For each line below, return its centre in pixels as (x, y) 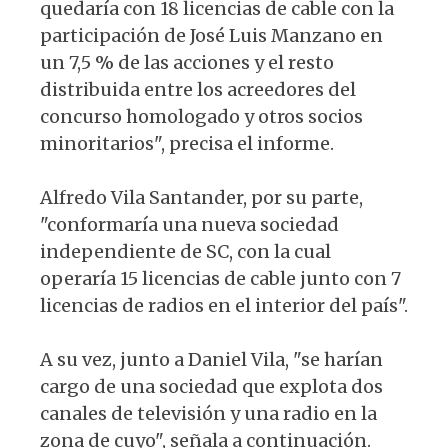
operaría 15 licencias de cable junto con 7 (220, 279)
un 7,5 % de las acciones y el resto (187, 63)
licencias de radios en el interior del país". (224, 306)
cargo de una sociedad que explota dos (211, 387)
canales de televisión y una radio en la (208, 414)
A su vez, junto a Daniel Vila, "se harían (211, 360)
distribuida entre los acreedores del (198, 90)
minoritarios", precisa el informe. (187, 144)
